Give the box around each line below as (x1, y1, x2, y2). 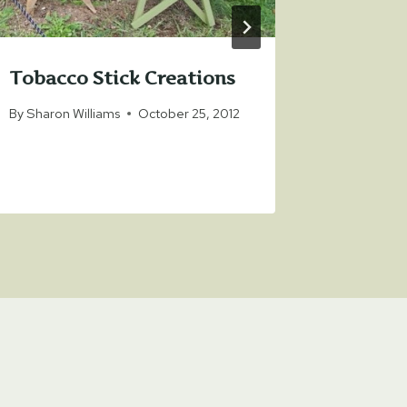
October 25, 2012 (138, 104, 241, 123)
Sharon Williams (26, 104, 121, 123)
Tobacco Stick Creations (9, 66, 236, 89)
